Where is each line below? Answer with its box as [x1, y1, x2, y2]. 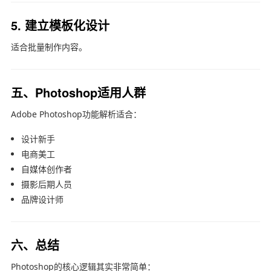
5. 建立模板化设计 [10, 16, 109, 34]
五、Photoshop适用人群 [10, 83, 146, 101]
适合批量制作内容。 [10, 41, 87, 53]
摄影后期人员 [21, 178, 72, 190]
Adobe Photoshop [10, 108, 82, 120]
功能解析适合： [82, 108, 142, 120]
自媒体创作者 [21, 163, 72, 175]
